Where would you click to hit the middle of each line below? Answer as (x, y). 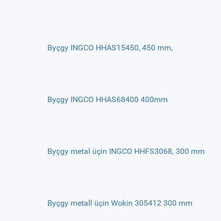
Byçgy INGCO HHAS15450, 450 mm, (110, 48)
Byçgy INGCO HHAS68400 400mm (107, 99)
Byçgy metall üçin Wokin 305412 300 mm (120, 203)
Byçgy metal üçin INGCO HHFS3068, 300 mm (126, 151)
